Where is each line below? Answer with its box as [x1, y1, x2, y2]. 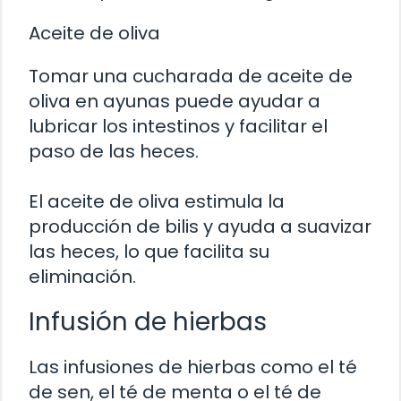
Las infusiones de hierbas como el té [29, 354, 357, 380]
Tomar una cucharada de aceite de [29, 64, 353, 90]
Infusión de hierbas [29, 304, 267, 340]
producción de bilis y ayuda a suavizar [29, 214, 371, 240]
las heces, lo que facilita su [29, 239, 269, 265]
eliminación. [29, 264, 136, 290]
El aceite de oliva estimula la [29, 189, 285, 215]
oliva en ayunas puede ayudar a [29, 89, 320, 115]
